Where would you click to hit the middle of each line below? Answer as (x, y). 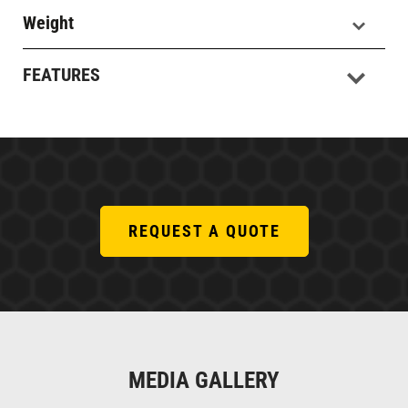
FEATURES (61, 75)
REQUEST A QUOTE (204, 231)
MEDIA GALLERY (204, 380)
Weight (48, 23)
